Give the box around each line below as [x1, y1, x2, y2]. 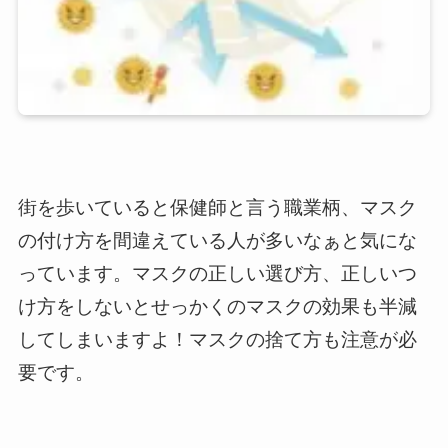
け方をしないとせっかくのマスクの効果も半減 [17, 295, 417, 317]
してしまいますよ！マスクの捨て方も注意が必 [17, 328, 417, 350]
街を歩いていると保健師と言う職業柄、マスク [17, 196, 417, 218]
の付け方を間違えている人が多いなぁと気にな [17, 229, 417, 251]
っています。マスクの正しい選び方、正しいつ [17, 262, 417, 284]
